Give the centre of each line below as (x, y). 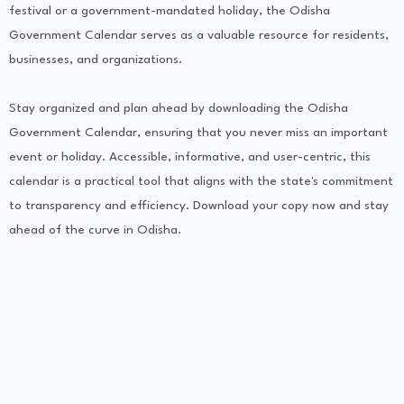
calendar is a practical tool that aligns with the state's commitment (201, 182)
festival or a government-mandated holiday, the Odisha (170, 11)
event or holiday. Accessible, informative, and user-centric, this (190, 157)
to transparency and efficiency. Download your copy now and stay (199, 206)
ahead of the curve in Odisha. (95, 230)
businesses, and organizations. (96, 60)
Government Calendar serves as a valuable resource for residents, (199, 36)
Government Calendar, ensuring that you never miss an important (198, 133)
